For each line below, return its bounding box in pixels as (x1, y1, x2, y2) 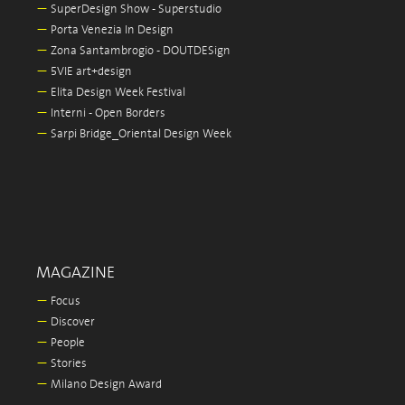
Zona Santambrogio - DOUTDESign (48, 44, 231, 58)
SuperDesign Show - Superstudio (48, 3, 221, 16)
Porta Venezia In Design (48, 24, 174, 37)
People (48, 336, 85, 350)
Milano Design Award (48, 378, 162, 391)
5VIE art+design (48, 65, 132, 79)
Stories (48, 357, 87, 371)
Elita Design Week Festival (48, 86, 185, 99)
